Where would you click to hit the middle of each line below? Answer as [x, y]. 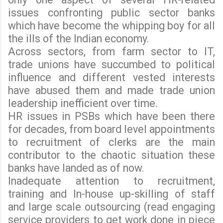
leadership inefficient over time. [83, 103]
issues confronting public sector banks [111, 12]
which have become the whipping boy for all [111, 25]
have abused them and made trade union [111, 90]
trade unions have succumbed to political [111, 64]
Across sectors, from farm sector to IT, [111, 51]
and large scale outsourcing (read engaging [111, 207]
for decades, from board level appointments [111, 129]
